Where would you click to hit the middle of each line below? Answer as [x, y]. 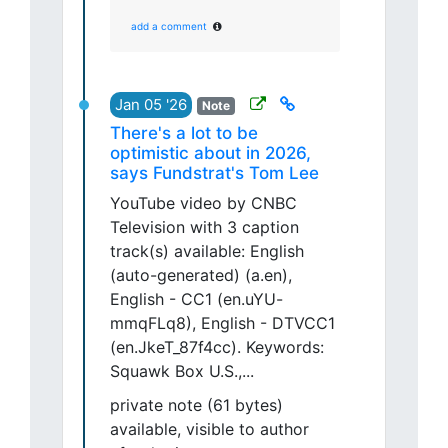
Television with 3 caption [204, 227]
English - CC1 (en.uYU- [196, 299]
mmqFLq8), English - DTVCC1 [222, 323]
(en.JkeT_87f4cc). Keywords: [217, 347]
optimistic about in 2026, [210, 153]
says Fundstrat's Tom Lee [214, 173]
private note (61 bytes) [196, 405]
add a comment [169, 26]
